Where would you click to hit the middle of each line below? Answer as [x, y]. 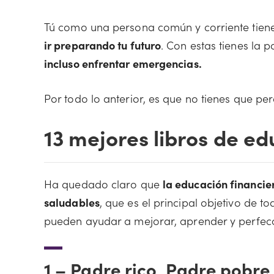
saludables [72, 202]
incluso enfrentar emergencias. [123, 63]
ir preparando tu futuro [103, 45]
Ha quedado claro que [103, 184]
